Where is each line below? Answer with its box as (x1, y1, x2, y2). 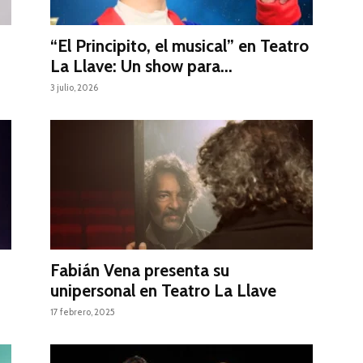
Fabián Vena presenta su (50, 260, 229, 281)
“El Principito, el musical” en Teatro (50, 36, 309, 57)
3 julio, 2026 (50, 82, 98, 94)
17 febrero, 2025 (50, 306, 115, 318)
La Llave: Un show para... (50, 56, 233, 77)
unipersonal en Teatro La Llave (50, 280, 276, 301)
